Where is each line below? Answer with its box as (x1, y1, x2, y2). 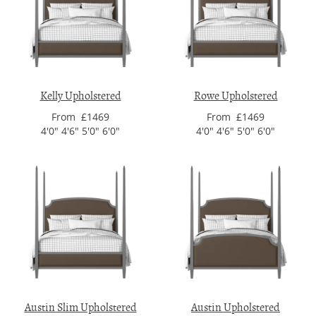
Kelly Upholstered (39, 89, 121, 103)
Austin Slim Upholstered (24, 300, 137, 315)
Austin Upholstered (191, 300, 280, 315)
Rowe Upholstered (193, 89, 278, 103)
